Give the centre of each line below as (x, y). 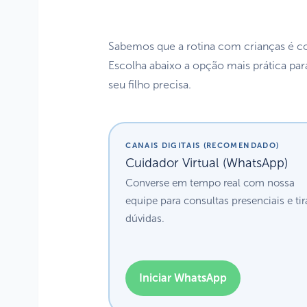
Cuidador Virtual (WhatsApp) (207, 163)
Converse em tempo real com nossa (210, 183)
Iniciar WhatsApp (183, 278)
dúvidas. (145, 219)
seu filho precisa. (149, 84)
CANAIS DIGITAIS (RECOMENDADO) (202, 146)
